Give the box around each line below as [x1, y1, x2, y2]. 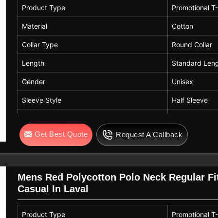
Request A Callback [116, 130, 183, 139]
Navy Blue [172, 114, 205, 123]
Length [22, 58, 45, 67]
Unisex [172, 77, 194, 86]
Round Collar [172, 40, 213, 49]
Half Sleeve [172, 95, 208, 104]
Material [22, 21, 48, 30]
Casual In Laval [18, 183, 89, 194]
